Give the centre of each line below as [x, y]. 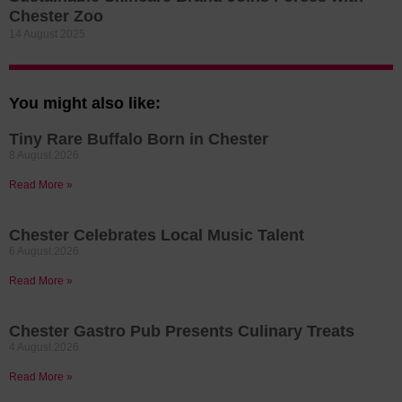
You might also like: [85, 104]
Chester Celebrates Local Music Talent [157, 236]
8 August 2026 [44, 156]
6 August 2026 [44, 252]
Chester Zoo [56, 17]
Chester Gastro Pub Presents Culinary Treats [182, 332]
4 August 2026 [44, 348]
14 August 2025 [47, 35]
